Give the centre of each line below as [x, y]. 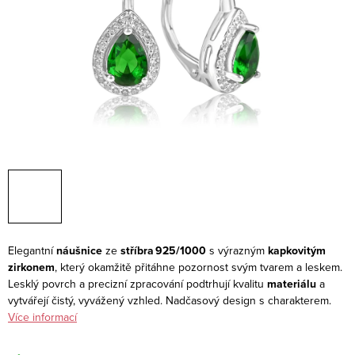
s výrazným [237, 250]
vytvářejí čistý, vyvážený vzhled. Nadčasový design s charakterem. [170, 300]
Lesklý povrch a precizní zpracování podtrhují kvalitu [137, 283]
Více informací [42, 317]
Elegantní [32, 250]
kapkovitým [297, 250]
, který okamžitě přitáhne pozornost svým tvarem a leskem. [198, 267]
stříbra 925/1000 [163, 250]
